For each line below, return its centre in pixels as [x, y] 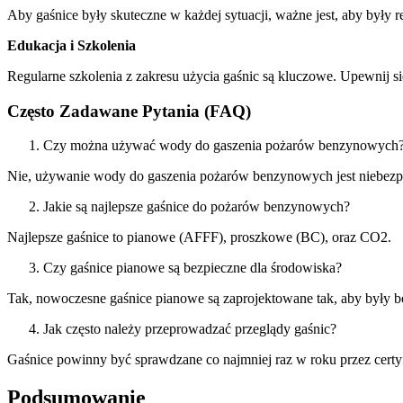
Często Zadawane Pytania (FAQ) [129, 111]
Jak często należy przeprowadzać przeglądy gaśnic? [190, 329]
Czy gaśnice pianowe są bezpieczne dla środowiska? [193, 268]
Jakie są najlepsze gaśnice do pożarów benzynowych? [197, 207]
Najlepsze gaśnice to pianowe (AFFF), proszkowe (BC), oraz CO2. [199, 237]
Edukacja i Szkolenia [72, 45]
